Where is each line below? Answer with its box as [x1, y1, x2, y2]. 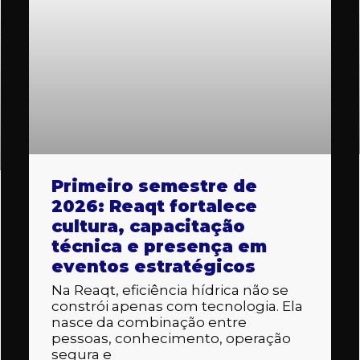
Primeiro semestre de [51, 175, 257, 196]
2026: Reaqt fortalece [51, 195, 257, 216]
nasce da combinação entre [51, 313, 247, 330]
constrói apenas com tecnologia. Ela [51, 297, 303, 314]
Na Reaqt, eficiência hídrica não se [51, 281, 288, 298]
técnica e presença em [51, 235, 267, 256]
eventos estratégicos [51, 256, 256, 276]
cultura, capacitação [51, 215, 245, 236]
